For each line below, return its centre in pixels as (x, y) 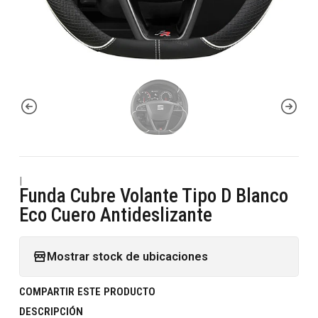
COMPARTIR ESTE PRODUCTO (87, 291)
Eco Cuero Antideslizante (116, 215)
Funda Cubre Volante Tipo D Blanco (154, 196)
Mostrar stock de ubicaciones (127, 256)
